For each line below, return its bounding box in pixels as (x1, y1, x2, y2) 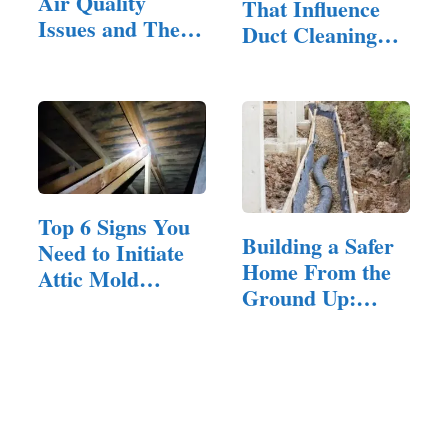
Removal (38, 287, 119, 321)
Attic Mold (38, 261, 139, 295)
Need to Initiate (38, 235, 184, 269)
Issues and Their (38, 11, 196, 45)
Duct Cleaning (242, 18, 377, 52)
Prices (242, 44, 300, 78)
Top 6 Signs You (38, 209, 190, 243)
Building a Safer (242, 228, 394, 262)
